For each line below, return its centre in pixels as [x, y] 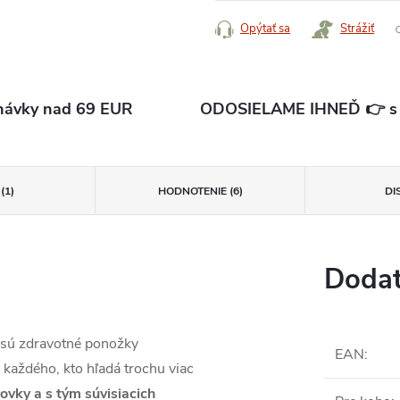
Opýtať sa [265, 29]
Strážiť [357, 29]
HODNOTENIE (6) [200, 192]
